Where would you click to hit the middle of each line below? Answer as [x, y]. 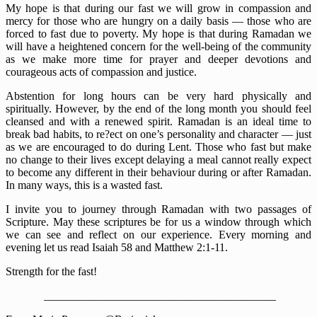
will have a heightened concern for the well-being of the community [158, 46]
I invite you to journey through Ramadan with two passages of [158, 209]
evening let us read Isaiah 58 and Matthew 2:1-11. [117, 247]
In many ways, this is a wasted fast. [84, 185]
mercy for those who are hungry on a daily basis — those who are [158, 21]
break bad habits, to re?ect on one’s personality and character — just [158, 134]
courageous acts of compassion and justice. [101, 71]
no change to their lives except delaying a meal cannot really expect [158, 159]
